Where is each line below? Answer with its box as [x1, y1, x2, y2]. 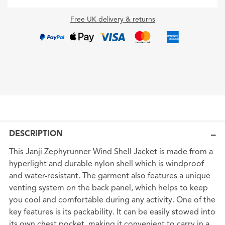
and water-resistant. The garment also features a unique [9, 171, 210, 181]
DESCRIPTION [9, 129, 63, 139]
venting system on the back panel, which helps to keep [9, 183, 208, 193]
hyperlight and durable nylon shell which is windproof [9, 159, 204, 169]
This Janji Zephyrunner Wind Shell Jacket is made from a [9, 147, 213, 157]
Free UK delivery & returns [70, 15, 155, 24]
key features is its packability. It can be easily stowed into [9, 207, 215, 217]
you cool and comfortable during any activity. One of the [9, 195, 215, 205]
